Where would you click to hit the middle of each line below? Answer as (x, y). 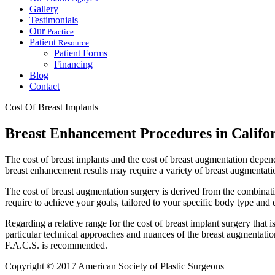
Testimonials (54, 20)
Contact (45, 87)
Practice (60, 32)
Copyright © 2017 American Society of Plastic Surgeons (114, 266)
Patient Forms (81, 53)
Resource (74, 43)
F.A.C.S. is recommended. (56, 245)
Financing (73, 64)
